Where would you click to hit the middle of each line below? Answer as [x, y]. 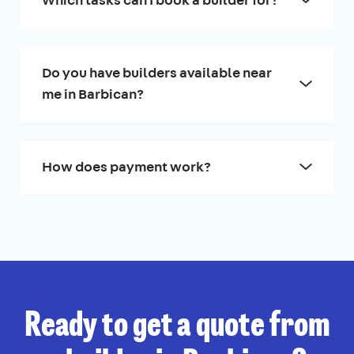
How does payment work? [126, 166]
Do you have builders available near [157, 72]
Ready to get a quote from [177, 327]
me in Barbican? [93, 94]
